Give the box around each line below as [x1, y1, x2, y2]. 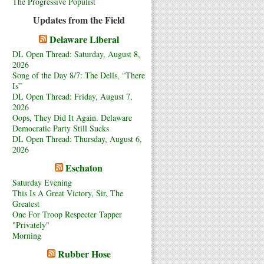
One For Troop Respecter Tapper [12, 208, 122, 220]
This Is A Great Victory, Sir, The [12, 187, 123, 199]
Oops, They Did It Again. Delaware [12, 111, 132, 123]
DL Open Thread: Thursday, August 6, [12, 133, 142, 144]
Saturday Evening [12, 176, 72, 188]
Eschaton [65, 160, 103, 174]
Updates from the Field [32, 12, 125, 27]
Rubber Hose [57, 246, 111, 260]
